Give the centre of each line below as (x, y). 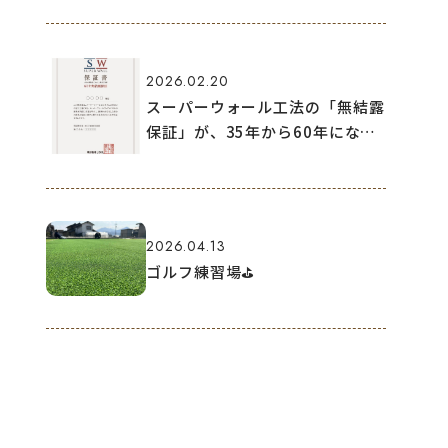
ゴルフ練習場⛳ (201, 271)
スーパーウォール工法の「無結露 (265, 106)
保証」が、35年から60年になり (261, 131)
